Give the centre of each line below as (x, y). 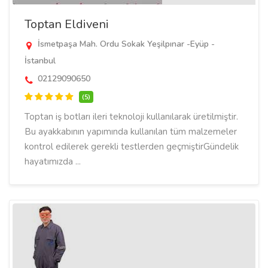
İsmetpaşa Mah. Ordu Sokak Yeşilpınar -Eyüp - (125, 44)
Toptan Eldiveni (67, 24)
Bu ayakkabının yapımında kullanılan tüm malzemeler (131, 132)
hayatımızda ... (53, 162)
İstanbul (40, 61)
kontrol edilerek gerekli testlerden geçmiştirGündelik (132, 147)
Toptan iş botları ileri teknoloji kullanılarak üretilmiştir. (131, 117)
